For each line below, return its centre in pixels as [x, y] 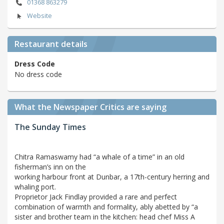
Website [39, 15]
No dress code [38, 74]
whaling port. [35, 186]
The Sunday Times [50, 127]
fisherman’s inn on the [50, 166]
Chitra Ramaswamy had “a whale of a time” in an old [99, 156]
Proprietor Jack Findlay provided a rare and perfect [96, 196]
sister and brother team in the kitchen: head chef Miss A [105, 216]
